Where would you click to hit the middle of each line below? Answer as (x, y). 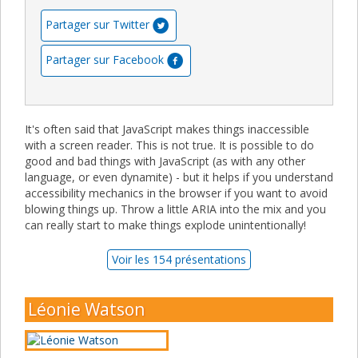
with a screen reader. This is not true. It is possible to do (169, 145)
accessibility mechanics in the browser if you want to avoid (176, 193)
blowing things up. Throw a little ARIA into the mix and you (175, 209)
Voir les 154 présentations (179, 259)
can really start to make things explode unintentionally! (165, 225)
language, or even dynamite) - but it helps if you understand (179, 177)
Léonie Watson (86, 309)
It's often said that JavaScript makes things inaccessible (167, 129)
